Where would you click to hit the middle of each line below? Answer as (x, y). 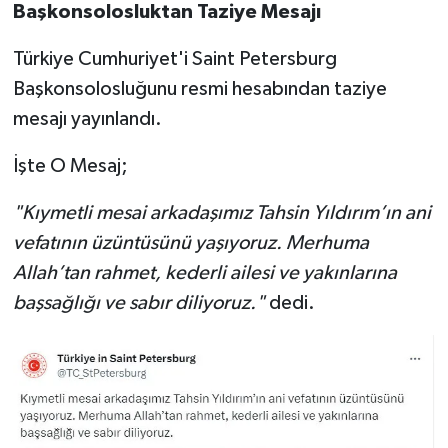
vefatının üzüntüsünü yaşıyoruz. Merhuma (190, 243)
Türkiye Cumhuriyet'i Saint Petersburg (174, 59)
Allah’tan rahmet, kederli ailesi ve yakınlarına (204, 273)
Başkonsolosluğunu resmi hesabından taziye (199, 89)
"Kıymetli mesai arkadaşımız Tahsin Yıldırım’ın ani (221, 213)
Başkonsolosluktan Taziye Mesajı (166, 12)
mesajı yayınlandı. (87, 119)
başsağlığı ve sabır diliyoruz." (138, 303)
